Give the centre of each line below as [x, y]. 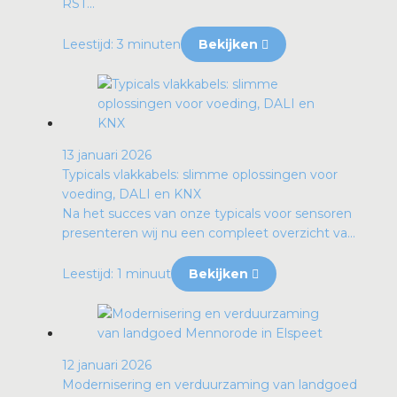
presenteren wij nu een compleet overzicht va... [209, 233]
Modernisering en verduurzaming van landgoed [210, 384]
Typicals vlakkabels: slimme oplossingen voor [200, 174]
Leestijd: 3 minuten [121, 44]
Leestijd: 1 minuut [117, 273]
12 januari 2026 [107, 365]
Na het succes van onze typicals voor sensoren [207, 213]
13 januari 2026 [107, 155]
